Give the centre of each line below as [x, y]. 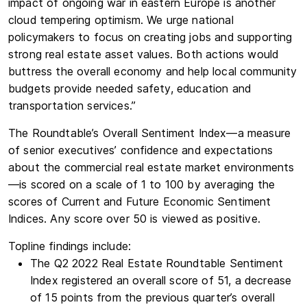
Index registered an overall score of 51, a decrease [161, 280]
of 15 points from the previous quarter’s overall [152, 297]
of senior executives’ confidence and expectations [140, 150]
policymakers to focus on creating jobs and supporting [150, 37]
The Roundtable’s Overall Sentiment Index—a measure [150, 133]
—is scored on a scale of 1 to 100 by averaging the [142, 184]
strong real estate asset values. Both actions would [144, 54]
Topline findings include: [70, 246]
